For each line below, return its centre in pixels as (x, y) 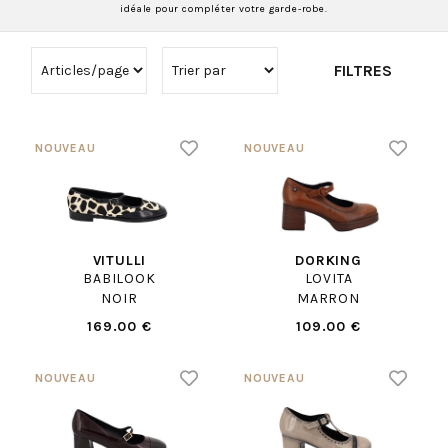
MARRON (328, 299)
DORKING (328, 261)
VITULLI (119, 261)
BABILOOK (119, 279)
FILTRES (363, 70)
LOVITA (328, 279)
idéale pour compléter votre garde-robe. (224, 8)
